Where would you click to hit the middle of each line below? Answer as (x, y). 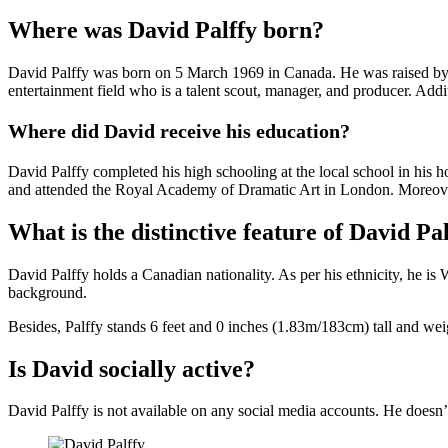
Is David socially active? (131, 368)
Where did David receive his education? (179, 130)
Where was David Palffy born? (166, 29)
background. (47, 292)
